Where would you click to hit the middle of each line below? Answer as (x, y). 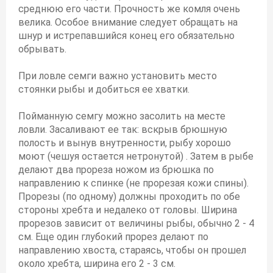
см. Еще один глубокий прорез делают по (113, 237)
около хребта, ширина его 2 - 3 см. (97, 264)
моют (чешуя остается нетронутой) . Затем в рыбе (136, 156)
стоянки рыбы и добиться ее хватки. (104, 89)
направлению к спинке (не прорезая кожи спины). (133, 183)
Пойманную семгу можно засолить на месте (122, 116)
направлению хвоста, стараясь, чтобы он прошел (132, 250)
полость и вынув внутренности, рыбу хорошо (125, 143)
